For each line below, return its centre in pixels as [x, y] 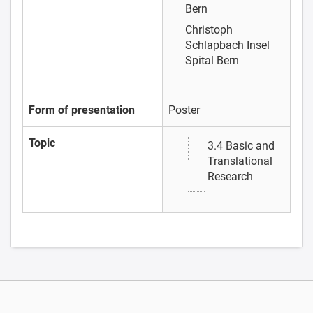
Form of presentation [82, 110]
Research [230, 177]
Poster [184, 110]
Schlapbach [216, 45]
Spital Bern [212, 61]
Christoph [209, 30]
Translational [240, 161]
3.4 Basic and [241, 146]
